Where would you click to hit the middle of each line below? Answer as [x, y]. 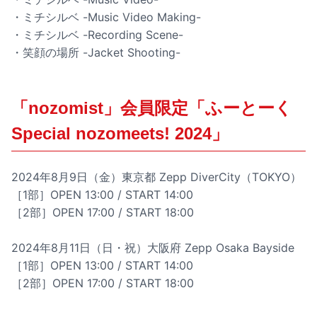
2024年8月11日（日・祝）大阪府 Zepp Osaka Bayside [153, 248]
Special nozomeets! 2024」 [120, 134]
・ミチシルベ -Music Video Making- [106, 17]
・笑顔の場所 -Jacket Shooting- [96, 53]
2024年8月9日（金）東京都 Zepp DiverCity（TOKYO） [156, 177]
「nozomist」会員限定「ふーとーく [152, 108]
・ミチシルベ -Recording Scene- [97, 35]
